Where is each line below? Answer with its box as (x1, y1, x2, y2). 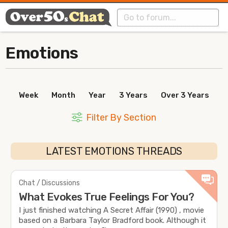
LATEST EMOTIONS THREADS (45, 145, 183, 158)
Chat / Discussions (19, 179, 80, 188)
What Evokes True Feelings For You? (19, 190, 194, 204)
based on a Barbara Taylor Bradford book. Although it (19, 216, 207, 225)
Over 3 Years (161, 91, 209, 100)
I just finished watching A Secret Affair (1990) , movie (19, 206, 205, 215)
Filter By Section (86, 112, 156, 124)
